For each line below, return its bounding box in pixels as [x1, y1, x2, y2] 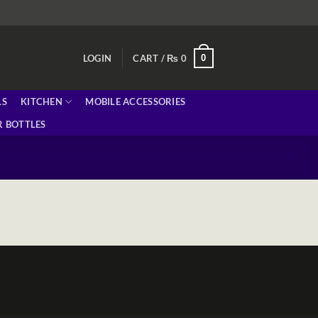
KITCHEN [21, 96, 62, 108]
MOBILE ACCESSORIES [85, 96, 186, 108]
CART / [133, 52, 168, 64]
